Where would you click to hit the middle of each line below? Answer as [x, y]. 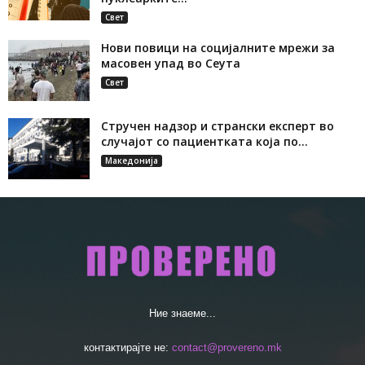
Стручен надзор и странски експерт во [218, 126]
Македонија [132, 161]
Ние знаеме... [182, 314]
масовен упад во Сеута [171, 64]
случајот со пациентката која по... [204, 142]
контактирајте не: [128, 348]
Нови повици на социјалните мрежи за [218, 48]
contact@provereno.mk [226, 348]
